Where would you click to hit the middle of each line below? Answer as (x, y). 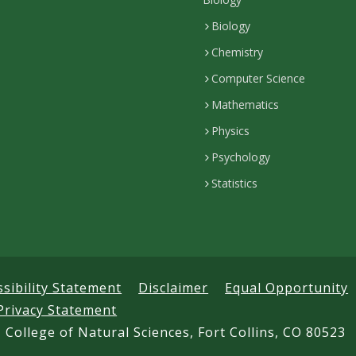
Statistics (235, 183)
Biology (231, 26)
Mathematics (246, 104)
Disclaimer (174, 288)
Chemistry (238, 52)
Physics (231, 131)
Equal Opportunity (287, 288)
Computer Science (259, 78)
